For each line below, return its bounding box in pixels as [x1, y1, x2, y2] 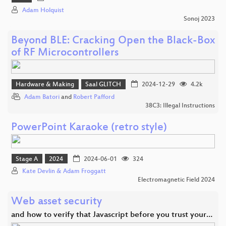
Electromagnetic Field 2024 [138, 177, 215, 184]
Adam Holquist [22, 7, 64, 15]
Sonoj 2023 [184, 16, 215, 23]
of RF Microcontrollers [11, 47, 119, 60]
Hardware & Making [16, 81, 75, 89]
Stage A [16, 155, 38, 163]
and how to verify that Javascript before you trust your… [11, 210, 212, 220]
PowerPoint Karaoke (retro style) [11, 121, 167, 134]
